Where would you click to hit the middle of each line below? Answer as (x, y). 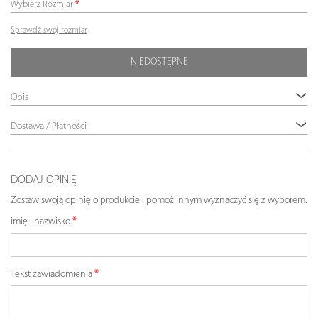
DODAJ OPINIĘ (43, 181)
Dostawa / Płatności (49, 127)
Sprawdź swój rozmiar (49, 31)
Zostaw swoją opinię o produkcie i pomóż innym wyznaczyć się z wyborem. (159, 201)
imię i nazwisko (40, 222)
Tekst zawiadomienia (51, 275)
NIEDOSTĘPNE (159, 62)
